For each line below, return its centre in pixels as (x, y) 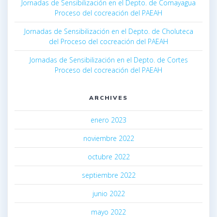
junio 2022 (108, 194)
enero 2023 (108, 120)
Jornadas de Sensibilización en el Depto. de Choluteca (108, 31)
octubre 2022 (108, 157)
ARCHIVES (108, 98)
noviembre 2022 (108, 139)
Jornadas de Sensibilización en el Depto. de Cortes (108, 60)
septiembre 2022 (108, 175)
